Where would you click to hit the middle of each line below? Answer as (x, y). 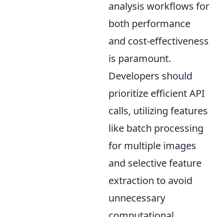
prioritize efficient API (157, 93)
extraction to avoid (150, 180)
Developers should (150, 76)
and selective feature (155, 163)
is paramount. (140, 58)
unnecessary (137, 198)
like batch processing (156, 128)
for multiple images (152, 145)
